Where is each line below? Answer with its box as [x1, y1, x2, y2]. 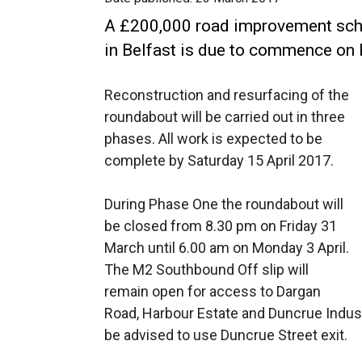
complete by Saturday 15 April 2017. [104, 152, 334, 169]
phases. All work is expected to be [104, 130, 322, 147]
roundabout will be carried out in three [104, 108, 345, 125]
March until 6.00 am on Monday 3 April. [104, 239, 349, 256]
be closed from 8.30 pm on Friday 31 [104, 217, 337, 234]
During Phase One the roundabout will [104, 196, 343, 213]
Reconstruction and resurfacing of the [104, 86, 349, 103]
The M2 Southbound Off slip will [104, 261, 309, 278]
